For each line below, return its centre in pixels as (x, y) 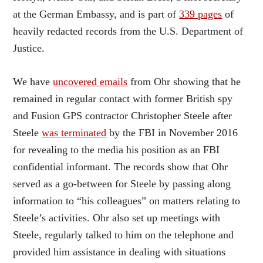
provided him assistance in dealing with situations (119, 252)
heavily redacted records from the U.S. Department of (128, 31)
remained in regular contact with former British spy (123, 98)
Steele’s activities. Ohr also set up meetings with (117, 218)
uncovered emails (90, 81)
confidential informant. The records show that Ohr (121, 166)
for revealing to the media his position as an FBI (117, 149)
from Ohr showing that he (184, 81)
